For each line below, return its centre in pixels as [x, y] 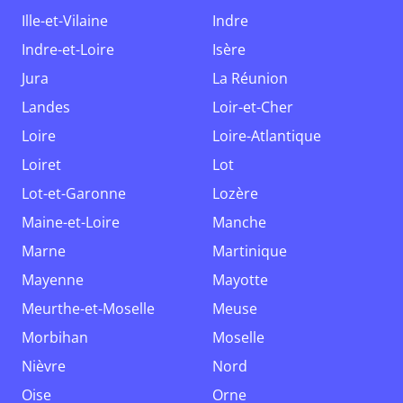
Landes [49, 107]
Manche [246, 222]
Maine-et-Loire [77, 222]
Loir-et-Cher [256, 107]
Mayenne [59, 280]
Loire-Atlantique [270, 136]
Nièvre [49, 366]
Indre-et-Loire [70, 49]
